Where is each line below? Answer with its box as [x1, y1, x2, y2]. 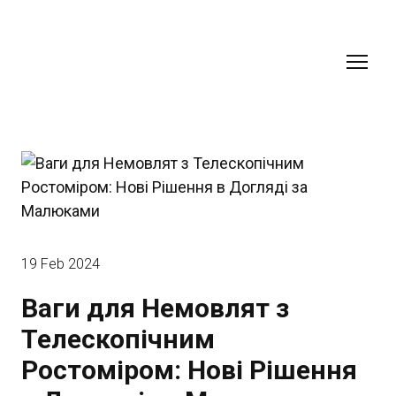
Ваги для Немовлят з [21, 293, 289, 324]
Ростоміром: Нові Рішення [21, 354, 357, 386]
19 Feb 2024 [21, 255, 100, 273]
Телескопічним [21, 324, 215, 355]
